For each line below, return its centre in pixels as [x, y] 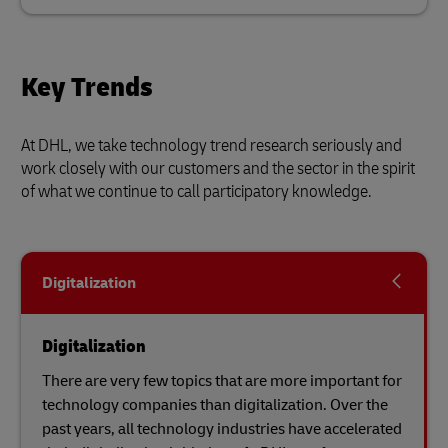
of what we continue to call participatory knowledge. [198, 191]
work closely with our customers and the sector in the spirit [218, 168]
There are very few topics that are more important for [222, 381]
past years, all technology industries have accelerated [222, 429]
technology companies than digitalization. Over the [215, 405]
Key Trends [87, 87]
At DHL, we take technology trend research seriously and [211, 145]
